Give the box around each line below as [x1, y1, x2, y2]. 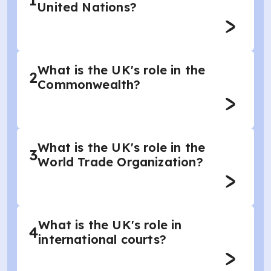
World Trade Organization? [38, 154, 203, 169]
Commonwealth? [38, 77, 141, 92]
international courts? [38, 232, 167, 247]
